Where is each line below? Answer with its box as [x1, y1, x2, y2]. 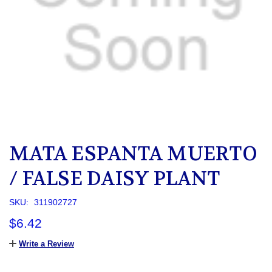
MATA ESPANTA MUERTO [9, 141, 257, 167]
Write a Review [19, 239, 74, 248]
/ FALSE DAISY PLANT [9, 166, 220, 192]
